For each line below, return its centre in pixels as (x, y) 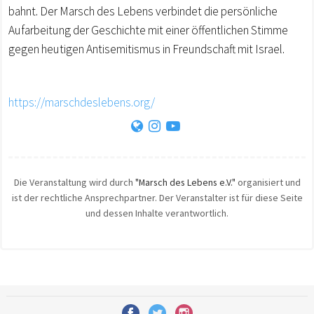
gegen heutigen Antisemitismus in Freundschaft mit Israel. (146, 49)
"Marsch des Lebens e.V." (185, 182)
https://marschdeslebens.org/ (82, 102)
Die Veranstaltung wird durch (74, 182)
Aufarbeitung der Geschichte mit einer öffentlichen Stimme (148, 30)
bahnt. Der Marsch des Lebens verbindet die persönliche (143, 11)
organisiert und (268, 182)
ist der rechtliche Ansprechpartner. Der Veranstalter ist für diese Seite (157, 198)
